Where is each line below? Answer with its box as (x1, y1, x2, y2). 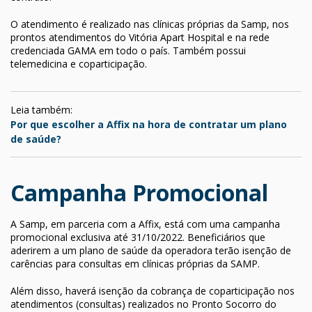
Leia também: (10, 102, 72, 116)
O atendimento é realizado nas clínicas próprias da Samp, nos (10, 17, 289, 31)
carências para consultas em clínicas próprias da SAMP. (10, 256, 260, 270)
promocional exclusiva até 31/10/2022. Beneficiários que (10, 230, 265, 244)
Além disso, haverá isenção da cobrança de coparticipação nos (10, 283, 295, 297)
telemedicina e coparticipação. (10, 56, 147, 70)
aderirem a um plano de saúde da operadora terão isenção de (10, 243, 291, 257)
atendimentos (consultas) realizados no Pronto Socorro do (10, 297, 276, 311)
